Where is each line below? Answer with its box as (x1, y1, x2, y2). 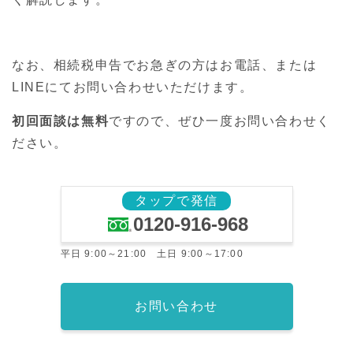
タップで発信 (135, 194, 218, 208)
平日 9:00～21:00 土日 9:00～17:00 (60, 248, 243, 260)
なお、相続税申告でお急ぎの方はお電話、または (12, 58, 318, 72)
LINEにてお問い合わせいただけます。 (12, 80, 254, 95)
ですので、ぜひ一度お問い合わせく (109, 114, 331, 128)
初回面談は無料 (12, 114, 110, 128)
